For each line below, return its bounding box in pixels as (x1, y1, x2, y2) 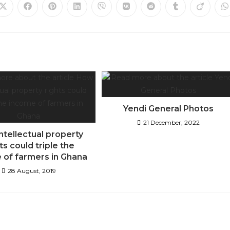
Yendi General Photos (123, 103, 214, 113)
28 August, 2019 (7, 166, 56, 175)
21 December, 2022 (143, 118, 200, 126)
